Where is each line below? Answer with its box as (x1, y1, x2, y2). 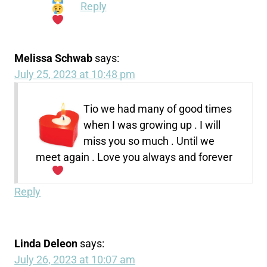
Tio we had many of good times (83, 102, 232, 115)
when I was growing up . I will (83, 118, 221, 131)
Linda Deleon (14, 237, 78, 250)
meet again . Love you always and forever (36, 150, 233, 163)
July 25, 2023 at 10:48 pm (14, 67, 136, 80)
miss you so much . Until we (83, 134, 215, 147)
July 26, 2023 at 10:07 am (14, 253, 136, 266)
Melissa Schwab (14, 51, 93, 64)
